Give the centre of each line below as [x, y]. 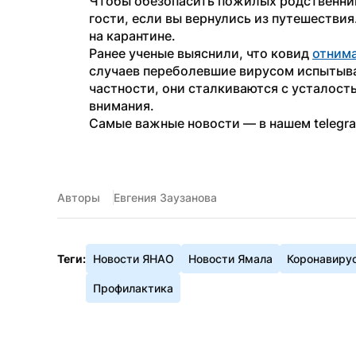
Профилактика [133, 288]
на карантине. [132, 36]
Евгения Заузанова [165, 197]
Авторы [79, 197]
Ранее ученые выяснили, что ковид [201, 53]
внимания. [122, 106]
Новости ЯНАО [133, 259]
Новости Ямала [230, 259]
